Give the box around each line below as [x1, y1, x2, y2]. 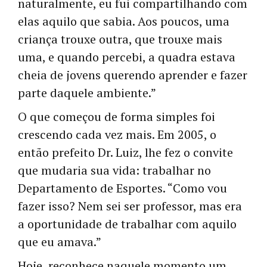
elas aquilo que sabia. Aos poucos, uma [18, 13, 229, 29]
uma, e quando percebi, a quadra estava [18, 48, 235, 65]
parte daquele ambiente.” [18, 84, 156, 101]
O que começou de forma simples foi [18, 108, 215, 125]
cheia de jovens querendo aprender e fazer [18, 66, 247, 83]
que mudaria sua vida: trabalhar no [18, 162, 211, 178]
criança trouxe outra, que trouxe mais [18, 30, 222, 47]
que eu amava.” [18, 233, 101, 250]
